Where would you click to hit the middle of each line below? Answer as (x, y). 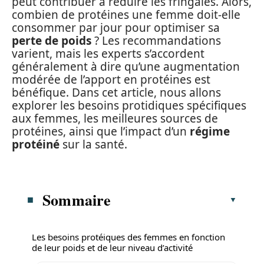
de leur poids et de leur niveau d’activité (112, 247)
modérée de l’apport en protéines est (111, 80)
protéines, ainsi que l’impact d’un (101, 131)
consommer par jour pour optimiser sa (116, 28)
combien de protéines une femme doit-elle (126, 15)
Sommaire (77, 199)
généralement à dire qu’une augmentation (126, 67)
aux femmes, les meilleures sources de (115, 118)
